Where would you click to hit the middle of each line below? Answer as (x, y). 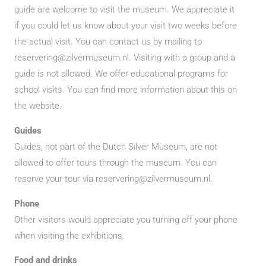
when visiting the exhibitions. (69, 235)
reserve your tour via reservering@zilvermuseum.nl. (113, 178)
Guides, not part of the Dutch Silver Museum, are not (116, 146)
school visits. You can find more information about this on (126, 90)
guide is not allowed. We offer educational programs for (121, 74)
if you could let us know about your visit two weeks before (126, 26)
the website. (38, 106)
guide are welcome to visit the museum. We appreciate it (124, 10)
